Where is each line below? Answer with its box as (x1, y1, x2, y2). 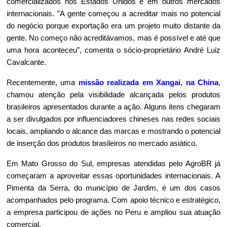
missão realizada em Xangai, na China (78, 78, 219, 87)
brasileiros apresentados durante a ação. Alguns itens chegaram (7, 102, 220, 111)
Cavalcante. (7, 58, 46, 66)
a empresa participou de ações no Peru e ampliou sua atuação (7, 208, 220, 216)
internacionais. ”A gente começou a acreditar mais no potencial (7, 9, 220, 18)
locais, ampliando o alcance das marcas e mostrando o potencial (7, 127, 220, 135)
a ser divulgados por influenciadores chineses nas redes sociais (7, 115, 220, 123)
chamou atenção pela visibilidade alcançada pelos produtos (7, 90, 220, 99)
